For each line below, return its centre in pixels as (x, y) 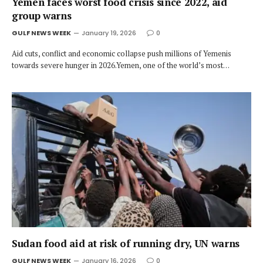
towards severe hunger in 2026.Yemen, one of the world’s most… (121, 65)
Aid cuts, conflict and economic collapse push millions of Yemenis (122, 53)
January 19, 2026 (109, 33)
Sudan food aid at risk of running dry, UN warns (126, 243)
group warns (42, 16)
